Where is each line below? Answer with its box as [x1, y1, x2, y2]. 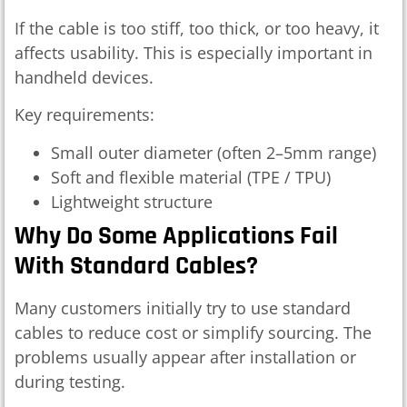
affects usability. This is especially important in [15, 41, 372, 64]
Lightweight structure [51, 190, 213, 213]
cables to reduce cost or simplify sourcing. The [15, 321, 372, 343]
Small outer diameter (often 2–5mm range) [51, 141, 376, 164]
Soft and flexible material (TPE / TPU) [51, 165, 331, 188]
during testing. [15, 370, 125, 392]
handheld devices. [15, 65, 154, 88]
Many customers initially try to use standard [15, 296, 351, 319]
